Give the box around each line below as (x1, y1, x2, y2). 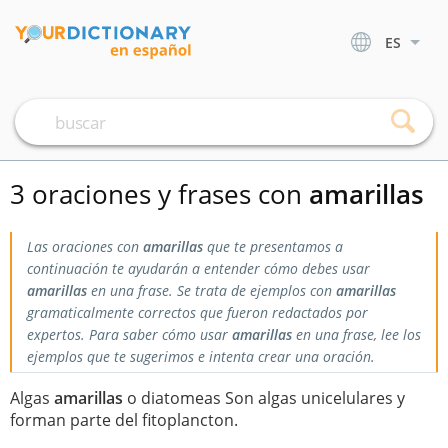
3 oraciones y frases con (10, 176, 309, 212)
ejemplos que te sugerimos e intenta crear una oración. (27, 347, 375, 366)
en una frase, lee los (292, 325, 421, 344)
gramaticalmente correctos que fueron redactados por (27, 303, 368, 322)
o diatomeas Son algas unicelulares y (123, 387, 405, 409)
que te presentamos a (203, 237, 343, 256)
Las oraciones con (27, 237, 143, 256)
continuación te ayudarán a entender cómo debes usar (27, 259, 370, 278)
